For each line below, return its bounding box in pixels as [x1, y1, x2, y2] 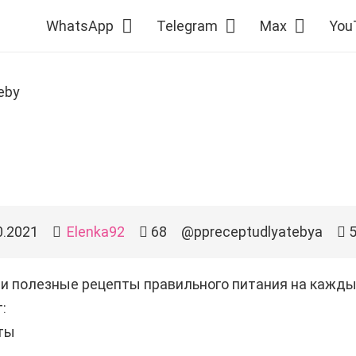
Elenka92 [67, 223, 126, 240]
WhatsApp [46, 17, 114, 34]
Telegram [156, 17, 218, 34]
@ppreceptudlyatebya [181, 223, 323, 240]
